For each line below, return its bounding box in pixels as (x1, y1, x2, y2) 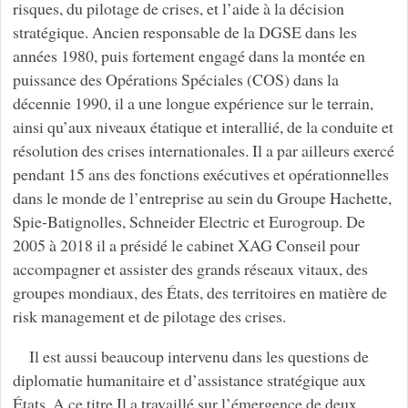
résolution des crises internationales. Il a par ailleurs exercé (12, 138, 394, 161)
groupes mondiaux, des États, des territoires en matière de (12, 280, 387, 303)
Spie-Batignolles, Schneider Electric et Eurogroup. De (12, 209, 365, 232)
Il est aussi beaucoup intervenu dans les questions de (28, 344, 369, 367)
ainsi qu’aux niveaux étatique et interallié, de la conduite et (12, 115, 393, 138)
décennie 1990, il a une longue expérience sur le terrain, (12, 91, 373, 114)
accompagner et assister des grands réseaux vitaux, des (12, 257, 368, 280)
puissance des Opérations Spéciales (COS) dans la (12, 67, 339, 90)
